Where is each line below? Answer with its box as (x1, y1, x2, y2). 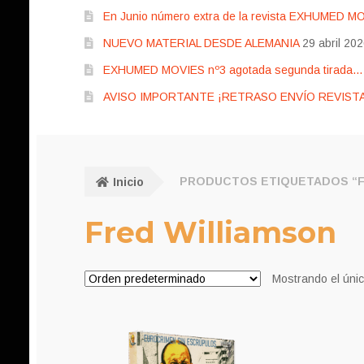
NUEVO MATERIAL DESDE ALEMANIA (102, 37, 299, 50)
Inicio (112, 175, 144, 188)
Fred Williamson (84, 214, 336, 250)
